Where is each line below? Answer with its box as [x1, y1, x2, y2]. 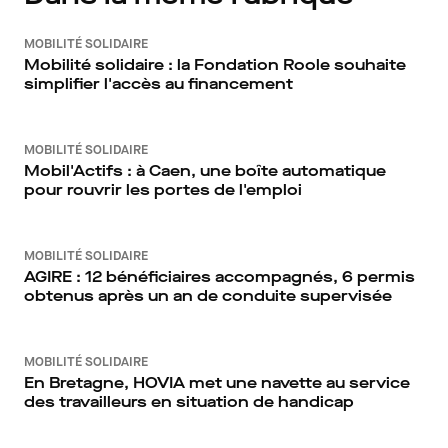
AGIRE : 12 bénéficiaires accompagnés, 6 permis [24, 266, 415, 287]
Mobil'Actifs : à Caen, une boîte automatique [24, 160, 386, 181]
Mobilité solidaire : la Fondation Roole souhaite [24, 54, 406, 75]
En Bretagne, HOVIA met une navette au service [24, 372, 410, 393]
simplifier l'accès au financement [24, 73, 293, 94]
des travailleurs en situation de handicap [24, 391, 354, 412]
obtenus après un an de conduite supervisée [24, 285, 392, 306]
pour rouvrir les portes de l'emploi [24, 179, 302, 200]
